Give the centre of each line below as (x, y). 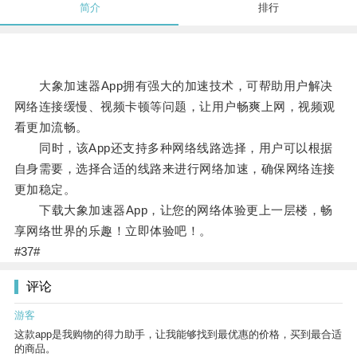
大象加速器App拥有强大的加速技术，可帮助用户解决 (173, 86)
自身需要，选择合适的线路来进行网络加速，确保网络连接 (175, 169)
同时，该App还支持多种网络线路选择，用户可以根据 (173, 148)
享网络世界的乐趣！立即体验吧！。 (113, 231)
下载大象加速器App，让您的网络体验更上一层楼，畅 (173, 210)
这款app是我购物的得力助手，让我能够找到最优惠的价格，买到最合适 (178, 335)
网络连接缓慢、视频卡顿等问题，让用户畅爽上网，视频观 (175, 107)
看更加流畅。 (51, 127)
